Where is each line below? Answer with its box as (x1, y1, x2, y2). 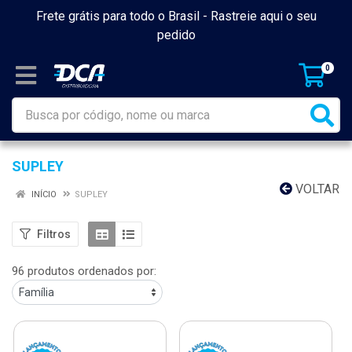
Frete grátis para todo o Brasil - (35, 9, 211, 24)
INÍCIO (29, 189, 57, 200)
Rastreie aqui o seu (210, 9, 317, 24)
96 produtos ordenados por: (12, 264, 156, 278)
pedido (156, 27, 196, 42)
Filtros (37, 227, 71, 240)
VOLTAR (292, 181, 339, 196)
